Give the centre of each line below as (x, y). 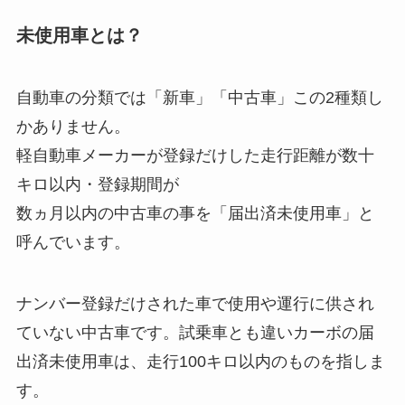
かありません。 (73, 127)
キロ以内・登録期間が (97, 185)
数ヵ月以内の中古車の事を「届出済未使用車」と (195, 214)
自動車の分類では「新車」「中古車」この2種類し (199, 98)
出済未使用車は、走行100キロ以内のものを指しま (200, 362)
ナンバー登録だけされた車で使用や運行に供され (195, 304)
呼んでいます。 (73, 243)
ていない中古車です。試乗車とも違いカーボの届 (195, 333)
